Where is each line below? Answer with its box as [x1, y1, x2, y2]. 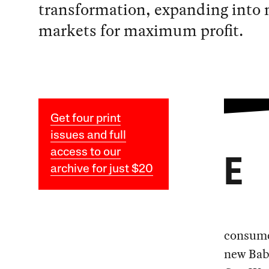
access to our [50, 147, 121, 159]
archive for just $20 [50, 163, 153, 176]
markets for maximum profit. [38, 19, 243, 43]
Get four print [50, 113, 121, 125]
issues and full [50, 130, 126, 142]
